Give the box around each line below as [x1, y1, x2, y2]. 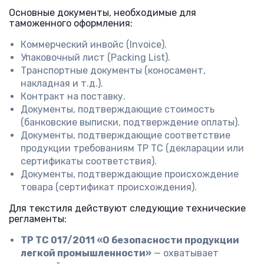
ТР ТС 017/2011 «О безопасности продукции [21, 235, 239, 246]
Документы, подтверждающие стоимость [21, 104, 214, 115]
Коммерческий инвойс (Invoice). [21, 39, 167, 50]
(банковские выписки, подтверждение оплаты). [21, 117, 240, 128]
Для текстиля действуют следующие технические [9, 203, 246, 214]
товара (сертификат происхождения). [21, 181, 197, 193]
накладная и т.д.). [21, 78, 103, 89]
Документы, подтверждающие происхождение [21, 169, 239, 180]
